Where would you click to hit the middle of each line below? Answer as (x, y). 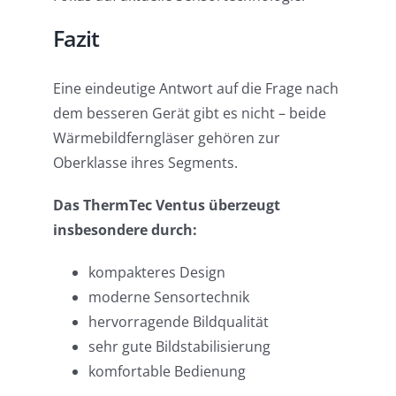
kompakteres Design (156, 272)
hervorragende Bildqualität (178, 321)
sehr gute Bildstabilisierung (179, 346)
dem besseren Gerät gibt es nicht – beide (189, 113)
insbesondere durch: (125, 229)
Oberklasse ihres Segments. (145, 162)
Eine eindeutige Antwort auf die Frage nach (195, 88)
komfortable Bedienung (167, 371)
